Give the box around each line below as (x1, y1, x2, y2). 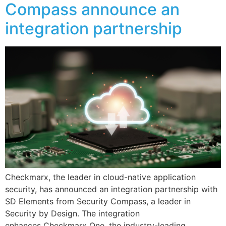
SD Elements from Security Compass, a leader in (5, 196, 191, 206)
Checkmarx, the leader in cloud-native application (5, 172, 196, 182)
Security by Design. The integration (5, 208, 140, 218)
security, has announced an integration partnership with (5, 184, 217, 194)
